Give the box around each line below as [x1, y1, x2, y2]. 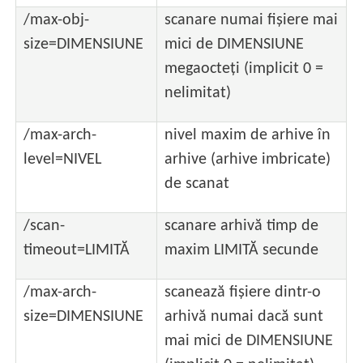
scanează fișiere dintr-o [164, 284, 322, 301]
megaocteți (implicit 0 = [164, 60, 324, 77]
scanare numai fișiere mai [164, 11, 339, 28]
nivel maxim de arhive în [164, 126, 331, 143]
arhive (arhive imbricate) [164, 151, 331, 168]
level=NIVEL [23, 151, 102, 168]
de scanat [164, 175, 230, 192]
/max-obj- [23, 11, 90, 28]
